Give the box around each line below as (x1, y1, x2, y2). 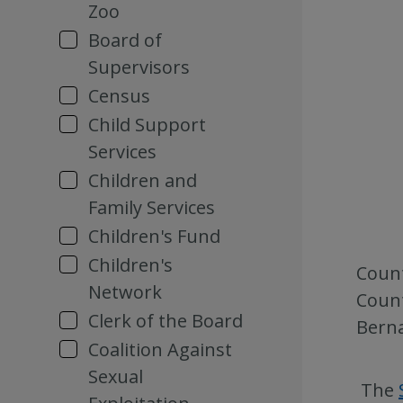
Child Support (88, 112, 206, 137)
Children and (88, 168, 197, 193)
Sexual (88, 364, 143, 389)
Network (88, 280, 162, 304)
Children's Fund (88, 224, 220, 248)
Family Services (88, 195, 215, 219)
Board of (88, 28, 162, 52)
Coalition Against (88, 337, 232, 362)
